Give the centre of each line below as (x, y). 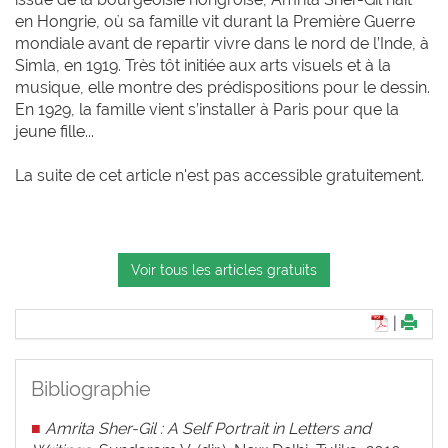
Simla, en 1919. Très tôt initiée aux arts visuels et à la (203, 66)
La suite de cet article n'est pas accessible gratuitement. (219, 176)
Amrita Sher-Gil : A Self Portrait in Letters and (208, 429)
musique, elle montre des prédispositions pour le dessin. (222, 88)
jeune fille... (54, 132)
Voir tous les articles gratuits (224, 270)
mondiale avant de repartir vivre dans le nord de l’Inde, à (222, 44)
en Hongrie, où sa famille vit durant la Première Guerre (215, 22)
